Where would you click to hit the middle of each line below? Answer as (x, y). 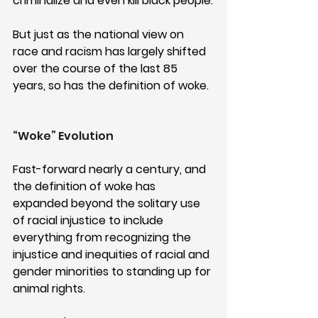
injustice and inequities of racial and (113, 254)
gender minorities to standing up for (113, 271)
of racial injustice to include (89, 220)
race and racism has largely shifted (111, 51)
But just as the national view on (100, 34)
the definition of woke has (86, 186)
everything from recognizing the (103, 237)
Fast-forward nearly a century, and (111, 169)
